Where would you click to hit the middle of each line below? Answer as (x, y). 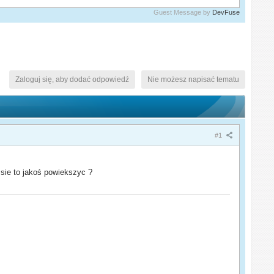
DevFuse (226, 12)
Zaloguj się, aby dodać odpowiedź (72, 79)
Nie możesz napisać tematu (193, 79)
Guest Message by (183, 12)
